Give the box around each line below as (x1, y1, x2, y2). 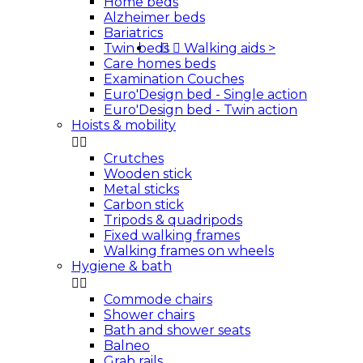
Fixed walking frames (104, 228, 240, 243)
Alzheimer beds (104, 10, 205, 25)
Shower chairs (104, 307, 194, 322)
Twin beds (104, 41, 169, 56)
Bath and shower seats (104, 322, 250, 338)
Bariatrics (104, 25, 163, 41)
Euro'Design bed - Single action (104, 87, 307, 102)
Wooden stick (104, 166, 192, 181)
